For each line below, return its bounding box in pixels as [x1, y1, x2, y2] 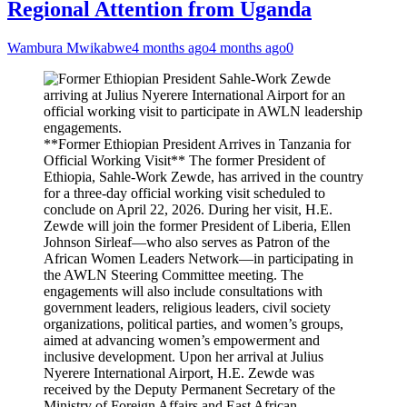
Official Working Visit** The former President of [44, 153, 325, 168]
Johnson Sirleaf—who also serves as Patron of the [44, 234, 330, 250]
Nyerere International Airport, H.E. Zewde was [44, 365, 314, 381]
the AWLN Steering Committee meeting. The [44, 267, 303, 283]
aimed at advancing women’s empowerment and [44, 333, 320, 348]
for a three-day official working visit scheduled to [44, 185, 325, 201]
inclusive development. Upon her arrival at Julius [44, 349, 323, 364]
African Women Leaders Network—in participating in [44, 251, 353, 266]
